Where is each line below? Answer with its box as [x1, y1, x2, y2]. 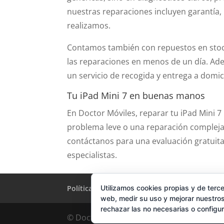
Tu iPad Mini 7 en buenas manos [67, 89, 205, 101]
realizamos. [67, 19, 111, 31]
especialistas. [67, 149, 117, 160]
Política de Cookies [67, 183, 132, 193]
